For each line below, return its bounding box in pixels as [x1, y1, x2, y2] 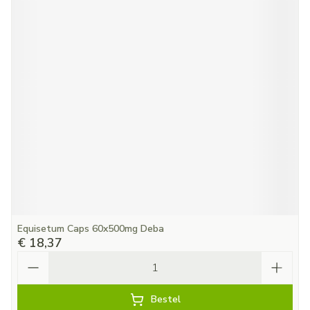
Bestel [150, 293, 181, 306]
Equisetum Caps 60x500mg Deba [17, 222, 164, 235]
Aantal [17, 250, 53, 265]
